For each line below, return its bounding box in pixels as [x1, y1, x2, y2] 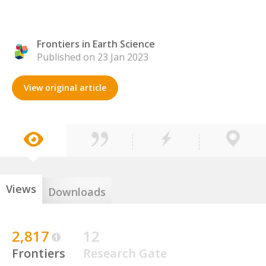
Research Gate [83, 245, 167, 261]
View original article [24, 82, 106, 93]
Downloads [48, 185, 106, 199]
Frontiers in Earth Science [37, 37, 155, 50]
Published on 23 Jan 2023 [37, 50, 148, 64]
